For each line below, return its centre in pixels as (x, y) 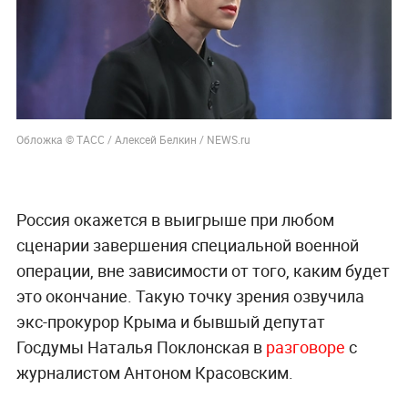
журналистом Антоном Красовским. (154, 373)
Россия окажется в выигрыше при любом (175, 220)
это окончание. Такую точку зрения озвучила (190, 296)
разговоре (305, 347)
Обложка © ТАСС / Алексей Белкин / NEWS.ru (133, 139)
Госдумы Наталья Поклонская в (141, 347)
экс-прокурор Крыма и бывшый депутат (170, 322)
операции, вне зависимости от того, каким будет (203, 271)
